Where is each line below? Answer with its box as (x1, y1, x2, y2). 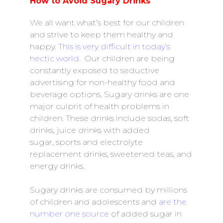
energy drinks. (30, 161, 85, 171)
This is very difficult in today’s (58, 42, 170, 51)
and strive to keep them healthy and (30, 30, 173, 39)
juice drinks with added (57, 125, 150, 135)
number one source (30, 209, 109, 219)
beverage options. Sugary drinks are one (30, 90, 189, 99)
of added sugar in (109, 209, 182, 219)
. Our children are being (79, 54, 175, 63)
